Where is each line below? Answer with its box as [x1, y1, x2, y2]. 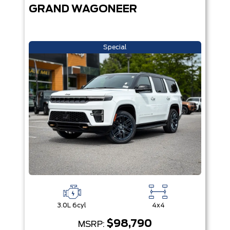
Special [103, 44, 127, 50]
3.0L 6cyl [57, 202, 86, 208]
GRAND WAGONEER [29, 4, 137, 14]
